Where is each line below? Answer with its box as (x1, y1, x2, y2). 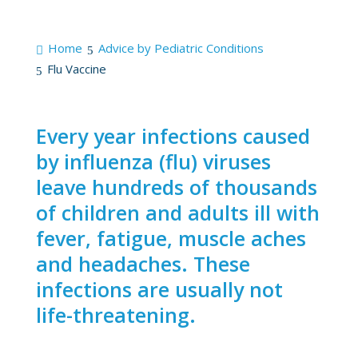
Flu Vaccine (46, 61, 106, 78)
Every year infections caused (35, 121, 310, 149)
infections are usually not (35, 275, 283, 303)
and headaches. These (35, 249, 250, 277)
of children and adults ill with (35, 198, 320, 226)
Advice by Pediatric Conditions (97, 40, 264, 57)
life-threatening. (35, 300, 196, 328)
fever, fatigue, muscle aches (35, 224, 306, 252)
